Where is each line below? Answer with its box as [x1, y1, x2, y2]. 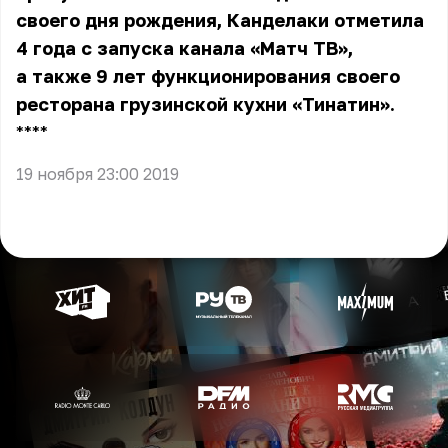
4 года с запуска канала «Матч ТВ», [16, 37, 353, 59]
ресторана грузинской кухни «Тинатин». [16, 93, 395, 115]
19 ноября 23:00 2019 [16, 164, 179, 184]
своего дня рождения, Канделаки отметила [16, 9, 424, 31]
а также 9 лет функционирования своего [16, 65, 400, 87]
